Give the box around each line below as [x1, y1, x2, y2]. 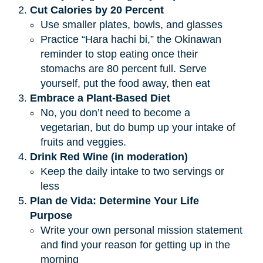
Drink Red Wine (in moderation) [29, 150, 188, 163]
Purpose [29, 209, 72, 221]
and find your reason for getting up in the [40, 238, 230, 251]
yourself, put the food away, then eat [40, 77, 210, 89]
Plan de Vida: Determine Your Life [29, 194, 199, 207]
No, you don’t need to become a [40, 106, 190, 119]
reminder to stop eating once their [40, 48, 198, 60]
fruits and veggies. [40, 136, 126, 148]
